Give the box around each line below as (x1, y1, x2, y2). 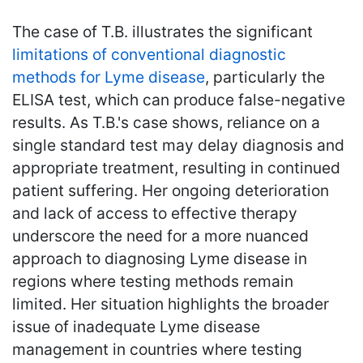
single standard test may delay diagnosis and (12, 135, 344, 155)
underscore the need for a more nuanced (12, 225, 309, 246)
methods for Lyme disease (12, 66, 205, 87)
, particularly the (205, 66, 325, 87)
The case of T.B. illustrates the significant (12, 21, 313, 41)
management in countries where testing (12, 339, 302, 359)
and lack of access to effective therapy (12, 203, 297, 223)
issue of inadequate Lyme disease (12, 316, 260, 336)
